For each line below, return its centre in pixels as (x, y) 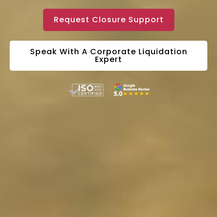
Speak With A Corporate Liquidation (108, 52)
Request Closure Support (108, 20)
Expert (108, 60)
